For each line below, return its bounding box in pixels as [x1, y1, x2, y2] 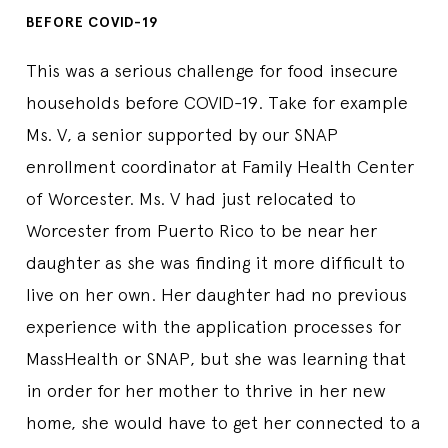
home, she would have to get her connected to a [26, 411, 420, 433]
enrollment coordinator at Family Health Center [26, 155, 414, 177]
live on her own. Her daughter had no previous [26, 283, 407, 305]
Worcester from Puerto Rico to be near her [26, 219, 377, 241]
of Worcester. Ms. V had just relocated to [26, 187, 356, 209]
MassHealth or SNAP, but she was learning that [26, 347, 406, 369]
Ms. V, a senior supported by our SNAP [26, 123, 338, 145]
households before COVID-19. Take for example [26, 91, 408, 113]
